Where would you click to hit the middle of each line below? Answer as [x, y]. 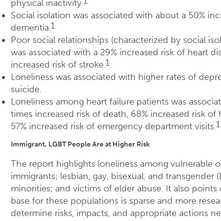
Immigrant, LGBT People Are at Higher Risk [80, 144]
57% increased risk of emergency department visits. [113, 127]
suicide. [26, 90]
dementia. [31, 28]
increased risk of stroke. [58, 65]
